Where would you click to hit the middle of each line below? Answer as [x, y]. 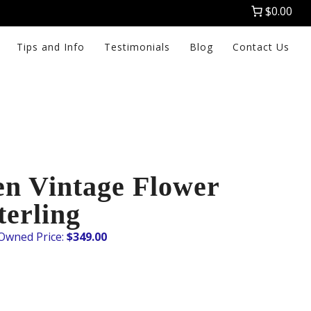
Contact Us [261, 47]
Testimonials [137, 47]
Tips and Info [51, 47]
